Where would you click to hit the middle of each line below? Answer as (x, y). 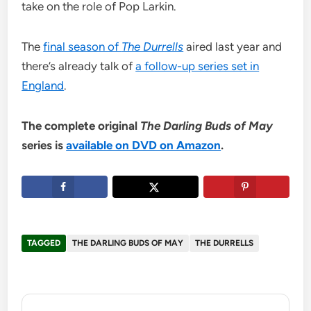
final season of (83, 47)
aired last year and (233, 47)
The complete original (81, 126)
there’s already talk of (79, 66)
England (43, 86)
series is (44, 145)
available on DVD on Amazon (144, 145)
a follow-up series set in (197, 66)
